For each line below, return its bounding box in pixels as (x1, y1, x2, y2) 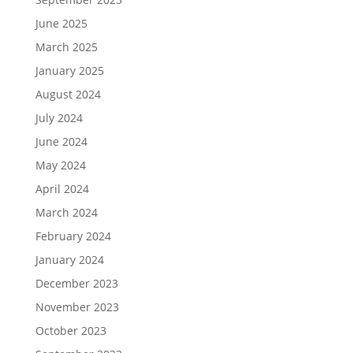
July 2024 (35, 110, 83, 125)
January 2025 (35, 62, 104, 78)
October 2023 (35, 322, 106, 338)
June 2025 (35, 15, 87, 31)
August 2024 (35, 86, 101, 102)
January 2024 (35, 251, 104, 267)
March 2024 (35, 204, 98, 220)
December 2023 (35, 275, 118, 291)
